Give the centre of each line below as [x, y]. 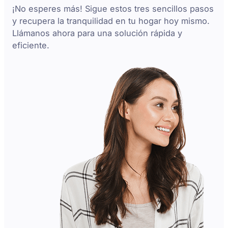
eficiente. [31, 46]
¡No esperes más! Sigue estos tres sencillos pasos [113, 9]
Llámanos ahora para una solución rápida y [97, 33]
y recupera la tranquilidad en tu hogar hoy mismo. [111, 21]
